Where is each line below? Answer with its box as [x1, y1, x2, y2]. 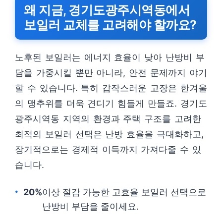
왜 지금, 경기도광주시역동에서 [24, 2, 190, 17]
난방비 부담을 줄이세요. [42, 201, 139, 212]
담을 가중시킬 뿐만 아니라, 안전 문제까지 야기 [15, 67, 207, 78]
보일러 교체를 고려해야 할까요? [24, 17, 197, 32]
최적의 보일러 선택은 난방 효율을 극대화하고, [15, 129, 204, 139]
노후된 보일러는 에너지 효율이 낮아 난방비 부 [15, 52, 205, 62]
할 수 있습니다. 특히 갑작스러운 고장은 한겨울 [15, 83, 207, 93]
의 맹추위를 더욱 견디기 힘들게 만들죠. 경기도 [15, 98, 207, 109]
